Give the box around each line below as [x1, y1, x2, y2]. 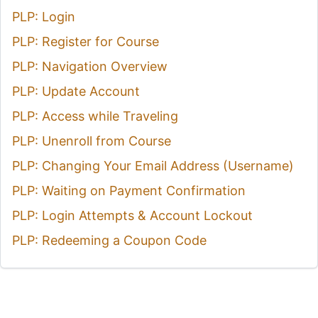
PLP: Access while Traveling [12, 108, 178, 124]
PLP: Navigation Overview [12, 58, 168, 74]
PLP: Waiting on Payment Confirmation [12, 182, 246, 198]
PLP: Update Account [12, 83, 140, 99]
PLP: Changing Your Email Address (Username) [12, 158, 294, 173]
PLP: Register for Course [12, 33, 159, 49]
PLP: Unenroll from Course [12, 133, 171, 148]
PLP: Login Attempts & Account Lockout [12, 207, 253, 223]
